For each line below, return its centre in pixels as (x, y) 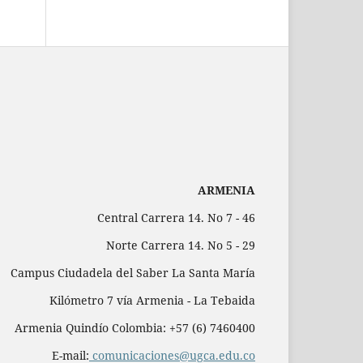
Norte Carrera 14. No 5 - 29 (181, 245)
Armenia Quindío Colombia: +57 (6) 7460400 (135, 327)
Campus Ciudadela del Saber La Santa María (133, 272)
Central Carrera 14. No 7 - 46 (176, 217)
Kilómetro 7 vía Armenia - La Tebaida (152, 300)
